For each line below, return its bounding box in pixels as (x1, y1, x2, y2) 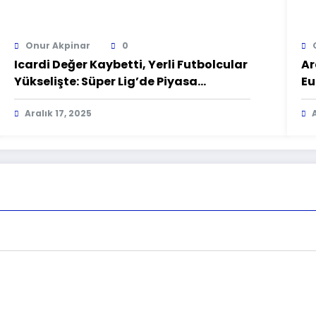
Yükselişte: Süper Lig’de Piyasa (14, 73, 198, 90)
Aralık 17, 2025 (25, 107, 92, 119)
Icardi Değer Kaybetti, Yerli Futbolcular (14, 56, 248, 73)
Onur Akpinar (25, 39, 91, 51)
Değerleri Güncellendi (14, 90, 144, 107)
